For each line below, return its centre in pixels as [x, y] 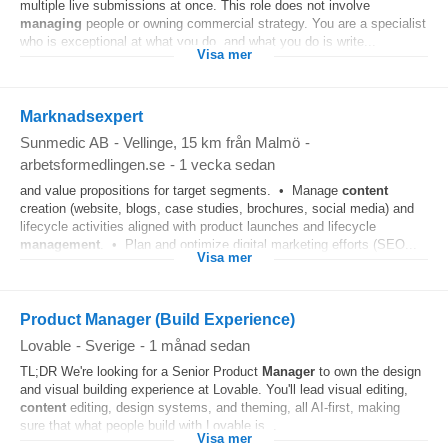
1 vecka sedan [227, 164]
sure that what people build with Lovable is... [148, 425]
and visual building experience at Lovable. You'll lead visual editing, [214, 389]
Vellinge [148, 142]
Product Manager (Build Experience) [157, 319]
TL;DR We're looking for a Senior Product [141, 371]
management [60, 244]
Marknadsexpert [81, 116]
